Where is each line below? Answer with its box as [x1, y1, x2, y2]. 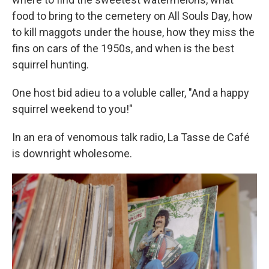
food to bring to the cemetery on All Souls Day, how [12, 9, 253, 22]
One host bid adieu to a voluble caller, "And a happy [12, 86, 249, 99]
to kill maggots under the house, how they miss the [12, 25, 255, 38]
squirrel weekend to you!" [12, 102, 133, 115]
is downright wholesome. [12, 147, 132, 160]
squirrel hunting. [12, 58, 89, 71]
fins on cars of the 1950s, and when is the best [12, 41, 234, 55]
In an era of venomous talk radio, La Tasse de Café [12, 130, 250, 144]
